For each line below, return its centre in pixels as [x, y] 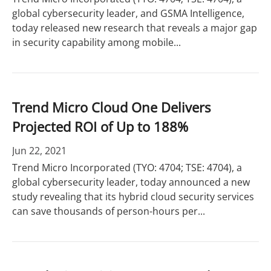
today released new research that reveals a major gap [135, 28]
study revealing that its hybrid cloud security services [133, 197]
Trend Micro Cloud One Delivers [111, 107]
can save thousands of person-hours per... [109, 211]
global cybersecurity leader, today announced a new [131, 182]
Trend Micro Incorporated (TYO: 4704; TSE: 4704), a [127, 168]
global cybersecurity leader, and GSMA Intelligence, [128, 13]
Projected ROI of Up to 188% [100, 126]
